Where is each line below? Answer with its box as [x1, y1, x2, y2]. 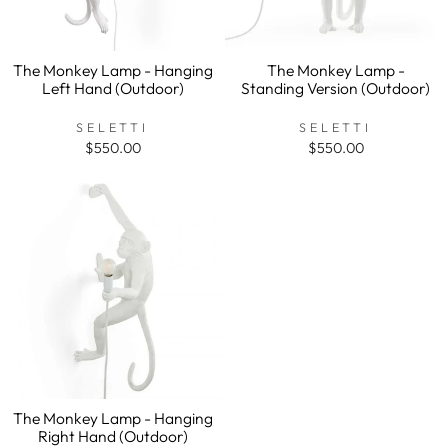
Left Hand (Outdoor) [41, 77, 184, 98]
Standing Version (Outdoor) [241, 77, 430, 98]
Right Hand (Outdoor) [37, 425, 188, 446]
